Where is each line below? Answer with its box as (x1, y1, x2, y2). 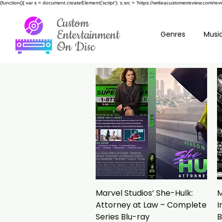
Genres (160, 29, 185, 39)
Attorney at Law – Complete (96, 199, 207, 211)
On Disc (57, 39, 96, 55)
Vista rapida (131, 186, 172, 197)
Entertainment (57, 27, 119, 44)
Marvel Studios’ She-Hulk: (96, 187, 193, 199)
